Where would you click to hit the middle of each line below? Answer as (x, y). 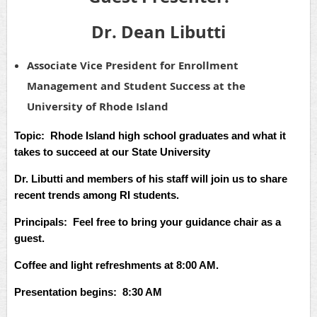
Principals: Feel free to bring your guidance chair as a (148, 221)
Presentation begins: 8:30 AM (88, 292)
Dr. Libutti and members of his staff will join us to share (151, 178)
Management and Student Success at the (136, 86)
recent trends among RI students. (97, 195)
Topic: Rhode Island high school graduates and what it (150, 135)
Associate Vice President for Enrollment (133, 65)
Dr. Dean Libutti (158, 31)
